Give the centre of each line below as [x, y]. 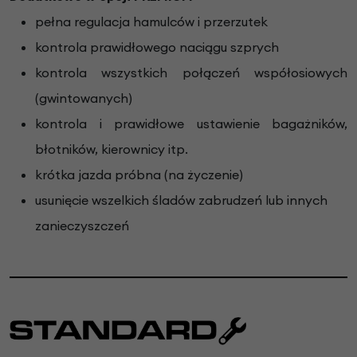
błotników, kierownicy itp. [113, 149]
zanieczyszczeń [82, 226]
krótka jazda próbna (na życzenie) [139, 175]
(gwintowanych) [84, 98]
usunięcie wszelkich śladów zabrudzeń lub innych [181, 200]
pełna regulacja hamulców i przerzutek [153, 22]
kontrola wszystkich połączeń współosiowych [191, 73]
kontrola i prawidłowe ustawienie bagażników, [191, 124]
